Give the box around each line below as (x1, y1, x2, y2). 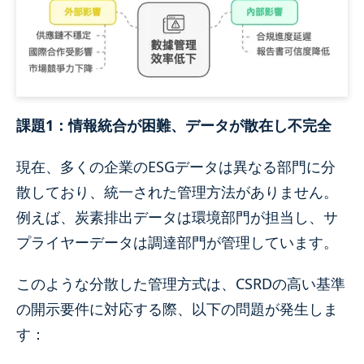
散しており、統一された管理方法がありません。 (16, 181, 338, 201)
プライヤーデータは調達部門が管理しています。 (16, 232, 338, 252)
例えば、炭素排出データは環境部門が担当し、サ (16, 206, 338, 227)
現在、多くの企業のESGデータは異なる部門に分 (16, 156, 336, 176)
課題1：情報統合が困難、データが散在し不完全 (16, 115, 331, 135)
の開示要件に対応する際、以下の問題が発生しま (16, 298, 338, 318)
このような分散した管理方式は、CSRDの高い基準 (16, 273, 345, 293)
